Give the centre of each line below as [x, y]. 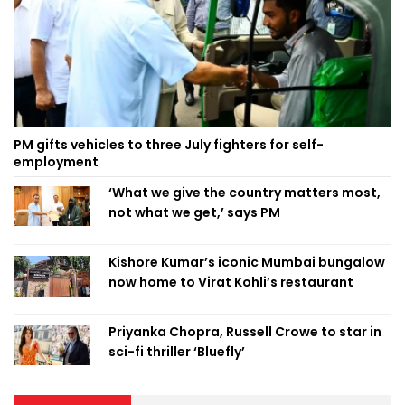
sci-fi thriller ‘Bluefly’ [177, 351]
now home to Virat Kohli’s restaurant [231, 282]
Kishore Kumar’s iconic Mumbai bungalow [247, 262]
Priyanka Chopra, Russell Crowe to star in [245, 331]
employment [56, 161]
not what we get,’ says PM [194, 212]
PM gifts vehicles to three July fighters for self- [169, 144]
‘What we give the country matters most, [245, 192]
